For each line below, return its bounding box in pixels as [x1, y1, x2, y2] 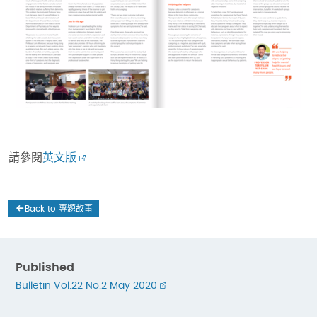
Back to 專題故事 [25, 204, 93, 214]
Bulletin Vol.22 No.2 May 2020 [16, 281, 157, 292]
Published [16, 262, 74, 274]
